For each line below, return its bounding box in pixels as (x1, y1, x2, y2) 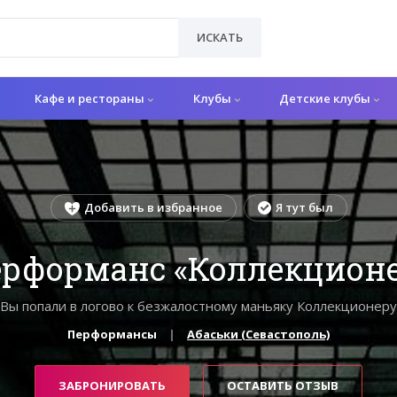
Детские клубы (279, 90, 374, 106)
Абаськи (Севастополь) (187, 325, 331, 342)
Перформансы (66, 325, 157, 342)
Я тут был (275, 198, 333, 215)
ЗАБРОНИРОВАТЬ (58, 377, 166, 393)
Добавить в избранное (83, 198, 222, 215)
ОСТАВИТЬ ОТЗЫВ (227, 377, 339, 393)
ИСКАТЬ (197, 29, 244, 46)
